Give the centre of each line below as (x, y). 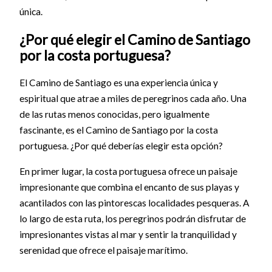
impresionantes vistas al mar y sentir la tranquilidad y (128, 234)
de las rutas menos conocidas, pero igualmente (114, 114)
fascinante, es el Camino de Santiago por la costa (118, 130)
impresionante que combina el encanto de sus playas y (129, 187)
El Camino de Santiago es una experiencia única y (118, 83)
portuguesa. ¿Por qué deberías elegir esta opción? (121, 146)
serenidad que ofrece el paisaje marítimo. (103, 250)
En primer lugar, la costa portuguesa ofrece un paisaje (128, 171)
